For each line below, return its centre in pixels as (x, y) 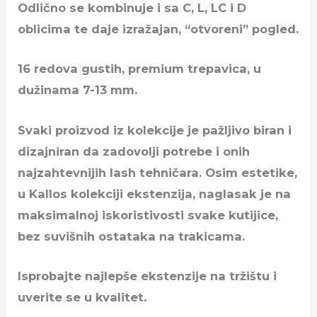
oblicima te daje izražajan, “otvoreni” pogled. (158, 29)
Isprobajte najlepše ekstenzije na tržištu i (148, 276)
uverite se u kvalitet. (82, 297)
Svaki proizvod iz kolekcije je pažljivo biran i (155, 130)
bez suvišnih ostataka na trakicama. (132, 236)
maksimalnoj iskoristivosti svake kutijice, (148, 215)
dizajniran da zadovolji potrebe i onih (134, 151)
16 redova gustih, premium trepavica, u (140, 69)
